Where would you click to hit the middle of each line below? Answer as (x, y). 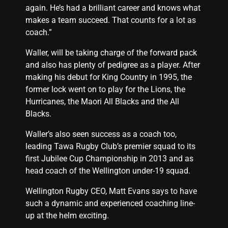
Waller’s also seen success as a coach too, (101, 134)
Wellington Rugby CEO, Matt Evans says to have (111, 191)
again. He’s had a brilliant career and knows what (113, 8)
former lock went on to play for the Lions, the (105, 89)
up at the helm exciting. (67, 216)
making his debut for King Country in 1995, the (109, 77)
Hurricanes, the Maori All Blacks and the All (102, 102)
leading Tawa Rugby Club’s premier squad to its (110, 146)
